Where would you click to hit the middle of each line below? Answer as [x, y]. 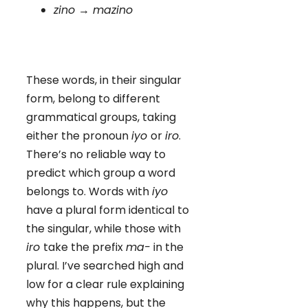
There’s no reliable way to [96, 154]
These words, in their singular [104, 80]
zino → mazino [93, 10]
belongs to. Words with [89, 191]
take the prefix [85, 247]
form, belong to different [93, 98]
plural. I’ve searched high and [105, 265]
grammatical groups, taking [101, 117]
